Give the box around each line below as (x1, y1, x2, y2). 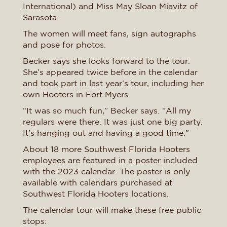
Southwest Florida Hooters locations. (23, 189, 169, 198)
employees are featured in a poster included (23, 156, 198, 165)
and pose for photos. (23, 40, 106, 49)
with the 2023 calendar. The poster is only (23, 167, 190, 176)
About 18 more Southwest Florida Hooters (23, 144, 190, 154)
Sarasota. (23, 13, 59, 22)
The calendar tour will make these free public (23, 205, 201, 214)
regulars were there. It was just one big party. (23, 117, 203, 126)
